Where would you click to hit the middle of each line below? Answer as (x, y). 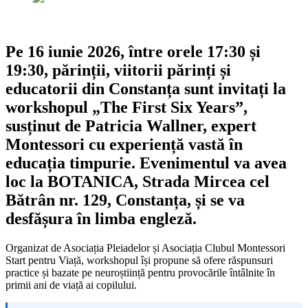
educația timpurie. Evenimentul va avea (146, 163)
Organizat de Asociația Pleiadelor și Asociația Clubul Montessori (145, 247)
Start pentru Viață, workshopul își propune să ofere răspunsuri (139, 260)
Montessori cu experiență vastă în (124, 144)
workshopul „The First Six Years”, (126, 107)
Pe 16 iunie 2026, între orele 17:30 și (133, 51)
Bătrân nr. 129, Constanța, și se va (125, 200)
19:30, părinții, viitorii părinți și (118, 70)
